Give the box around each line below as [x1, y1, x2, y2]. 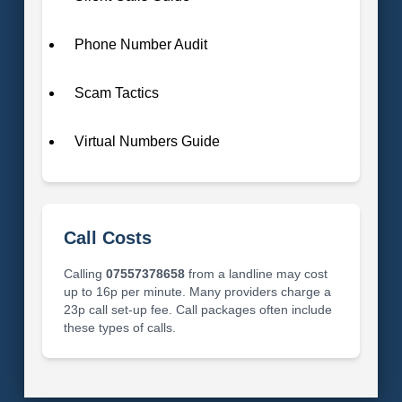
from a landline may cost [184, 266, 328, 281]
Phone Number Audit [74, 36, 207, 52]
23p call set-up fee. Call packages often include [63, 301, 332, 317]
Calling [63, 266, 106, 281]
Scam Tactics [74, 84, 159, 100]
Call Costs [63, 227, 152, 248]
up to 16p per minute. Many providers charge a [63, 284, 331, 299]
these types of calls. [63, 319, 176, 335]
